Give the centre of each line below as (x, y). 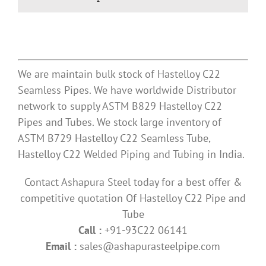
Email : (61, 246)
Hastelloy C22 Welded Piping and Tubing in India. (131, 154)
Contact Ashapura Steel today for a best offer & (133, 182)
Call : (90, 230)
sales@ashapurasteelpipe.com (150, 246)
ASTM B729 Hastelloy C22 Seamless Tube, (114, 138)
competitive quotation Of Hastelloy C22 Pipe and (133, 198)
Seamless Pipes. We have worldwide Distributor (127, 90)
